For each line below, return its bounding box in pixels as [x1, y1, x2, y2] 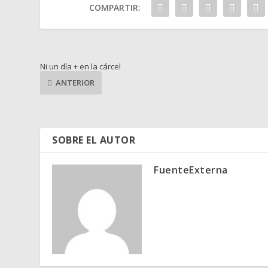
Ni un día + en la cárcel [40, 60, 121, 72]
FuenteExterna [154, 163, 228, 176]
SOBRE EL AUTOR [52, 133, 136, 147]
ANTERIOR [56, 77, 95, 89]
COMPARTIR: [89, 1, 141, 13]
